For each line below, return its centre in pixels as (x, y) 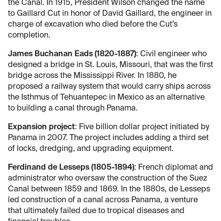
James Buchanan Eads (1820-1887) (72, 54)
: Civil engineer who (171, 54)
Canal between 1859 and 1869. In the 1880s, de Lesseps (109, 189)
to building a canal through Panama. (73, 108)
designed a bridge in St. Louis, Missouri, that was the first (110, 65)
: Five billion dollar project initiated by (142, 127)
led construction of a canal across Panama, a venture (103, 200)
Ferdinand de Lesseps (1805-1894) (71, 167)
